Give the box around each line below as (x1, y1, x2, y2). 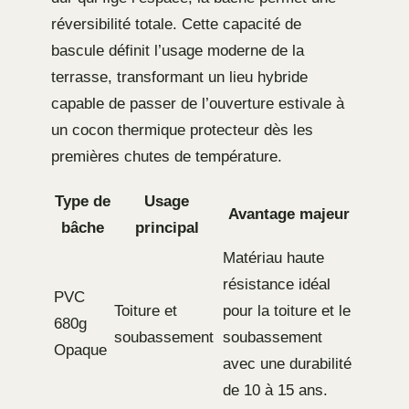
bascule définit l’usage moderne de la (51, 42, 304, 60)
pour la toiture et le (223, 302, 351, 320)
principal (134, 219, 199, 237)
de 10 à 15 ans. (223, 382, 328, 400)
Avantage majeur (228, 205, 350, 224)
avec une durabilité (223, 355, 351, 373)
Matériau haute (223, 249, 324, 267)
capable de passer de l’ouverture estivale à (51, 95, 344, 113)
